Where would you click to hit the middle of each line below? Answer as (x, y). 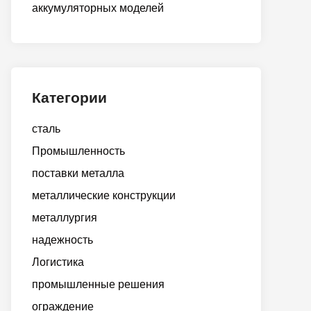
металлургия (65, 218)
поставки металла (78, 173)
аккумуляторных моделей (98, 8)
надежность (62, 240)
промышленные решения (98, 284)
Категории (69, 98)
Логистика (58, 262)
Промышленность (78, 151)
